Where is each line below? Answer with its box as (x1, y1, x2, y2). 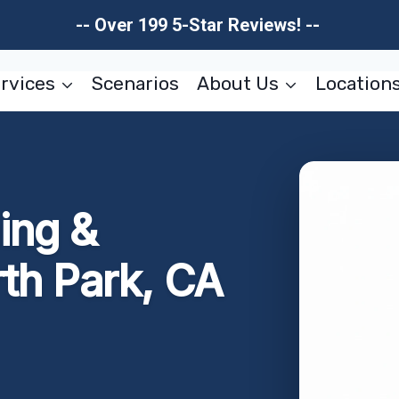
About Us (196, 72, 279, 94)
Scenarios (92, 72, 180, 94)
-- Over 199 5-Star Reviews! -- (75, 14, 324, 36)
